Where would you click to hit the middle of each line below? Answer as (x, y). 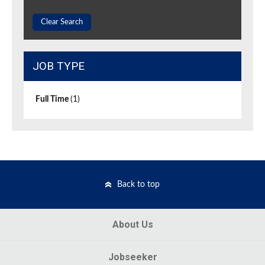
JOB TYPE (59, 66)
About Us (132, 225)
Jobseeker (132, 257)
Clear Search (62, 22)
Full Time (53, 100)
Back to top (138, 185)
